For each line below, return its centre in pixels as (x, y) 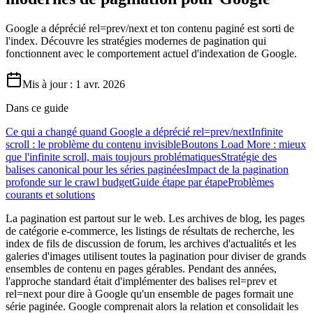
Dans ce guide (37, 108)
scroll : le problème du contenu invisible (93, 144)
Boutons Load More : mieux (243, 144)
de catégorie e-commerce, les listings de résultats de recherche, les (150, 231)
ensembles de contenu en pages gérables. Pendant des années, (141, 268)
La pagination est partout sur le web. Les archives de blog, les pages (155, 218)
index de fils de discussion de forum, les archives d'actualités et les (151, 243)
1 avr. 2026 (100, 84)
